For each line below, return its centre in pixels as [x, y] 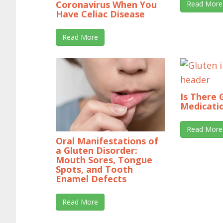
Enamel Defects [91, 178]
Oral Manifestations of [107, 141]
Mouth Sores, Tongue [104, 160]
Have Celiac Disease [100, 14]
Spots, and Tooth [94, 169]
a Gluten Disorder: [97, 150]
